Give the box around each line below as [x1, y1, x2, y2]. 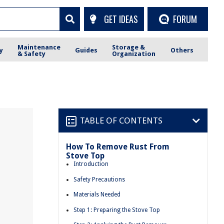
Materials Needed [73, 191, 120, 198]
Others [170, 46, 193, 54]
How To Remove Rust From [66, 142, 169, 151]
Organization [112, 49, 156, 57]
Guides [75, 46, 98, 54]
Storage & [112, 43, 145, 51]
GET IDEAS [103, 12, 138, 25]
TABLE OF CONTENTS [80, 115, 162, 125]
